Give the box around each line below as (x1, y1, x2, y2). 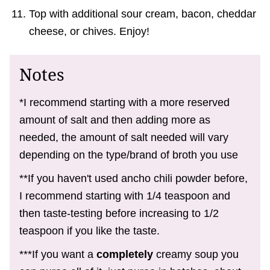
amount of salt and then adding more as (19, 113, 210, 126)
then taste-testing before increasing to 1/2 (19, 207, 219, 219)
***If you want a (19, 248, 96, 260)
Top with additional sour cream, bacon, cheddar (29, 7, 256, 20)
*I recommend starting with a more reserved (19, 96, 230, 108)
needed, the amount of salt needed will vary (19, 131, 228, 143)
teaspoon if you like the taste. (19, 224, 166, 237)
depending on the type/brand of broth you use (19, 148, 238, 161)
